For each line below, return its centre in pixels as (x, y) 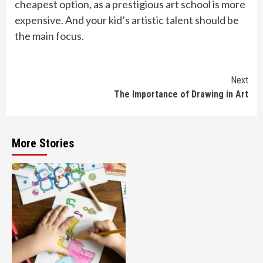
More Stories (43, 144)
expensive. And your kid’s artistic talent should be (127, 20)
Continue (45, 83)
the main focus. (49, 36)
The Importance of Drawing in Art (181, 95)
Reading (43, 102)
